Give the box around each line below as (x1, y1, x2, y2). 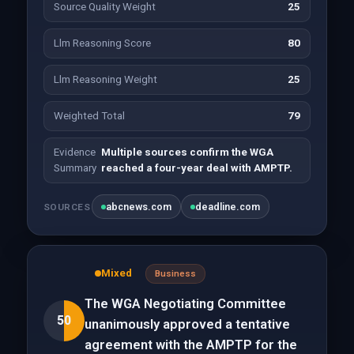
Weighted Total (53, 110, 125, 122)
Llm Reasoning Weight (53, 73, 157, 85)
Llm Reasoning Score (53, 37, 151, 49)
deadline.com (195, 201, 261, 213)
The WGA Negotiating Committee (84, 296, 286, 311)
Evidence (53, 146, 96, 158)
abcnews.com (106, 201, 172, 213)
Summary (53, 162, 96, 174)
